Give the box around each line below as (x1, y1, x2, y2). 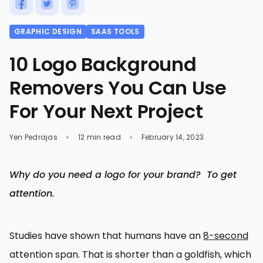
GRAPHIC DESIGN (14, 26, 82, 36)
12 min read (78, 132, 123, 142)
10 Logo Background (9, 51, 197, 77)
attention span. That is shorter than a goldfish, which (9, 248, 251, 261)
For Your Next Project (9, 98, 203, 124)
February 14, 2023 (141, 132, 204, 142)
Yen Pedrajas (9, 132, 60, 142)
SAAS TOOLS (91, 26, 140, 36)
